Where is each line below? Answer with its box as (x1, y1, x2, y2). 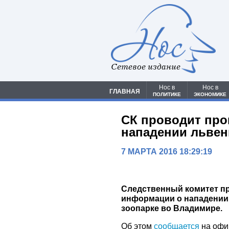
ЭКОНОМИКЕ (194, 91, 226, 98)
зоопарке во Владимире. (121, 204, 223, 213)
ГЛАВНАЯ (109, 88, 140, 96)
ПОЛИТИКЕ (153, 91, 181, 98)
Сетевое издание (111, 62, 180, 72)
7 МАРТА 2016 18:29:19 (121, 147, 213, 156)
